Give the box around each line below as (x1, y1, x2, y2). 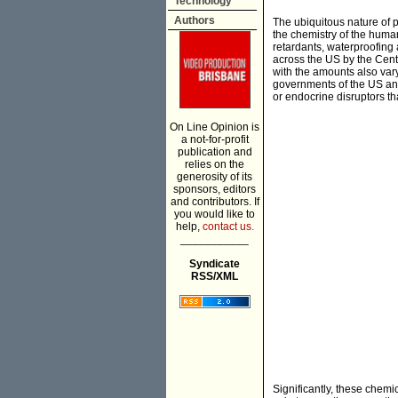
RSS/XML (191, 270, 238, 283)
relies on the (185, 158, 244, 171)
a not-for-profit (180, 133, 249, 146)
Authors (174, 14, 215, 27)
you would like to (174, 208, 255, 220)
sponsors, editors (173, 183, 256, 195)
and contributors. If (170, 195, 259, 208)
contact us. (202, 220, 254, 233)
